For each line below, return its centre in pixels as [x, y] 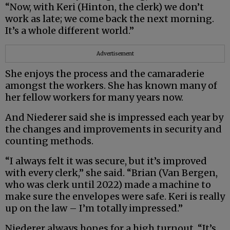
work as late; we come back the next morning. [110, 18]
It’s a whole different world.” [70, 30]
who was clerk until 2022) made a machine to [108, 184]
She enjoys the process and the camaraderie [105, 73]
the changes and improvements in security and [113, 129]
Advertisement [115, 53]
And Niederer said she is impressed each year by [114, 117]
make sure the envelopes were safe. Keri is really [115, 196]
